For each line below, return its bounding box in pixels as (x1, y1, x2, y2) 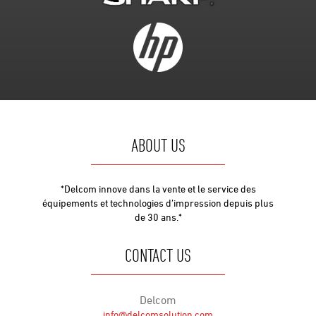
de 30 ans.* (134, 211, 182, 224)
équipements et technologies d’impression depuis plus (42, 197, 274, 209)
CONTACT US (125, 245, 191, 267)
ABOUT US (130, 135, 186, 157)
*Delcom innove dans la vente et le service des (60, 183, 256, 195)
